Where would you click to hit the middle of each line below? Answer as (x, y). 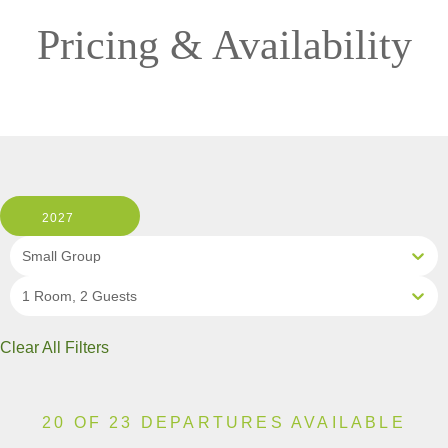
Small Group (61, 255)
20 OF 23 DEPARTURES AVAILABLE (224, 422)
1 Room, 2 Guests (79, 295)
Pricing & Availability (224, 44)
